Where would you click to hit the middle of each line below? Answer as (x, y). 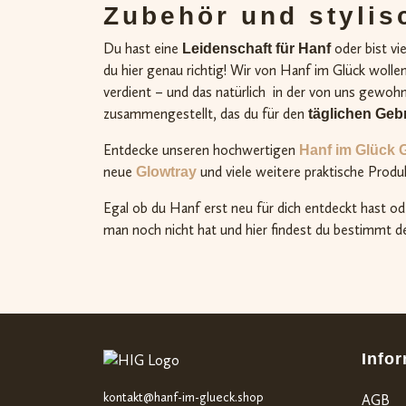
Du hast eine (143, 48)
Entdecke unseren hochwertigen (201, 150)
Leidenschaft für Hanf (256, 48)
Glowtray (166, 171)
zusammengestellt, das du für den (206, 113)
